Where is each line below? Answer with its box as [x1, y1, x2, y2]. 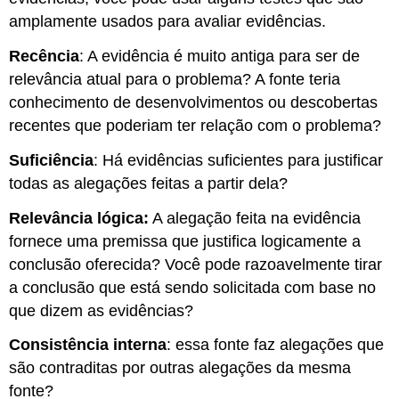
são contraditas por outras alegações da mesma [9, 359, 352, 378]
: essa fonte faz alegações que [167, 336, 385, 354]
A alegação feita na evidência [149, 208, 362, 227]
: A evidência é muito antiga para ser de [79, 47, 361, 65]
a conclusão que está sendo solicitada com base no [9, 278, 377, 297]
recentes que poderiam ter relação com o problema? [9, 117, 382, 134]
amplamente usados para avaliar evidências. [9, 12, 327, 31]
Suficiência [9, 151, 94, 169]
